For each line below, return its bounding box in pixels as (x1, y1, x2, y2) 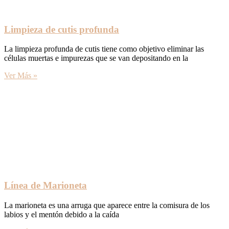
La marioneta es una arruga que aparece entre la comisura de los (4, 200, 210, 210)
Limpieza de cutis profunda (4, 24, 119, 35)
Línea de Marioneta (4, 179, 87, 191)
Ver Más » (4, 71, 37, 80)
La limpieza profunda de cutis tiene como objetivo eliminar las (4, 44, 204, 54)
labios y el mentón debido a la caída (4, 210, 119, 219)
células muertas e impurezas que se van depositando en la (4, 54, 188, 63)
